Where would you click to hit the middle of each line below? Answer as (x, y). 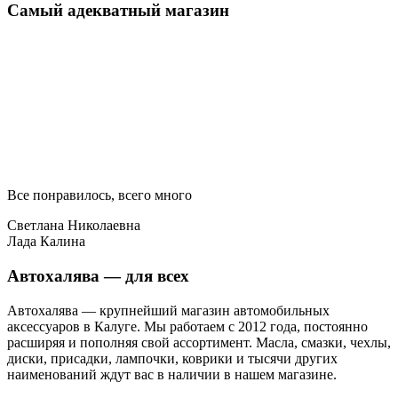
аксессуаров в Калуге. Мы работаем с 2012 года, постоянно (187, 326)
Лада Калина (46, 242)
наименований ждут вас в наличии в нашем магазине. (172, 374)
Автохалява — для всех (98, 275)
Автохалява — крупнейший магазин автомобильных (168, 310)
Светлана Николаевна (74, 226)
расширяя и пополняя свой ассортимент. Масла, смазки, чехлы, (199, 342)
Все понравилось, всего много (99, 195)
